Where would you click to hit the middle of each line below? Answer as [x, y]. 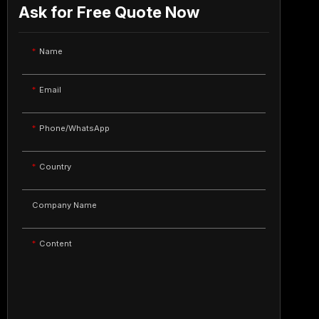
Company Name [64, 205]
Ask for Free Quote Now [109, 12]
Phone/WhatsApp [74, 129]
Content [55, 244]
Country [55, 167]
